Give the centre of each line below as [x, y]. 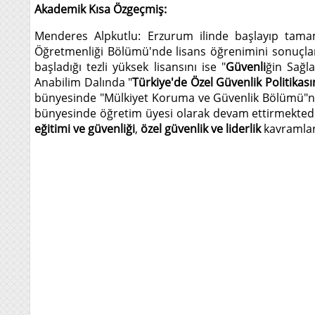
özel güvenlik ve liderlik [201, 129]
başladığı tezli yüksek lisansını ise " [130, 67]
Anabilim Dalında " [84, 83]
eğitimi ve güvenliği [85, 129]
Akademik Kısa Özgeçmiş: [101, 9]
